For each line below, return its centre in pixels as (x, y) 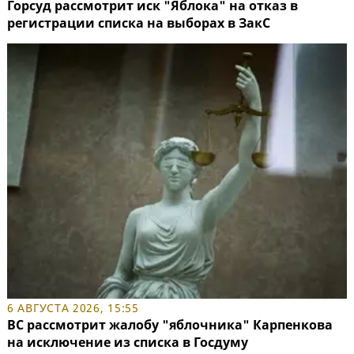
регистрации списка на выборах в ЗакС (139, 23)
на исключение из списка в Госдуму (128, 342)
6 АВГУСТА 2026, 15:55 (73, 307)
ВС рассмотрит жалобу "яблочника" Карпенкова (170, 324)
